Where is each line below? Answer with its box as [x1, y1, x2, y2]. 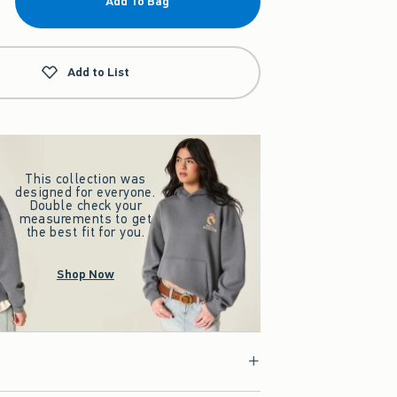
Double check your [28, 197, 143, 215]
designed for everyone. [15, 183, 156, 202]
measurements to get [19, 210, 152, 229]
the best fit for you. [26, 223, 145, 242]
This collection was [25, 170, 146, 189]
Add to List [67, 64, 130, 81]
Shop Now [56, 266, 114, 284]
